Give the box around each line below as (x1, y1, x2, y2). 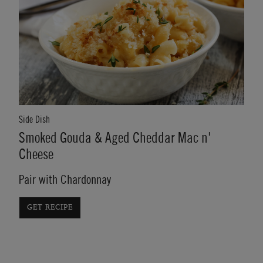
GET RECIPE (26, 203, 73, 211)
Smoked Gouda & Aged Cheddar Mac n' (19, 131, 211, 146)
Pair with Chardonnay (19, 173, 111, 186)
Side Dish (19, 114, 50, 124)
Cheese (19, 147, 53, 162)
